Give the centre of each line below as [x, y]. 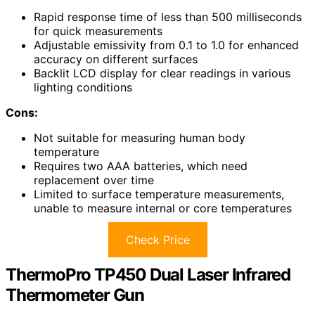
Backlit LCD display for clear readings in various [162, 73]
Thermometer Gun [75, 295]
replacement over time [94, 180]
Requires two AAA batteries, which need [141, 166]
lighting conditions [83, 87]
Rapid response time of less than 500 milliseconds [168, 17]
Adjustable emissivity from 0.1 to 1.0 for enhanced [166, 45]
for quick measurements [98, 31]
